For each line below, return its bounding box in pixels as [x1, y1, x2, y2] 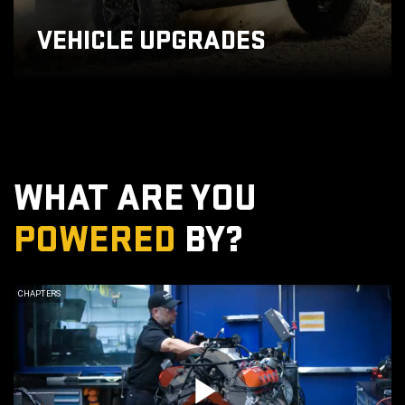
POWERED [14, 217, 176, 264]
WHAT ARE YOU [14, 175, 257, 222]
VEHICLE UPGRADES [37, 24, 266, 58]
